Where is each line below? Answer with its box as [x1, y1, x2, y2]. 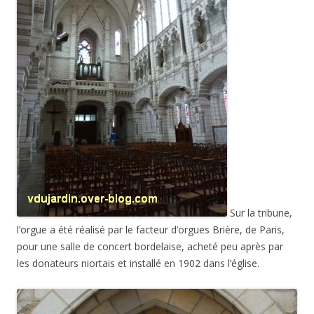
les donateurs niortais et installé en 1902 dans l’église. [17, 257, 259, 270]
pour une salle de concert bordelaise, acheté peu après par [17, 240, 283, 253]
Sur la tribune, [227, 206, 292, 219]
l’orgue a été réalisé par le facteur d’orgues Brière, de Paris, [17, 223, 285, 236]
